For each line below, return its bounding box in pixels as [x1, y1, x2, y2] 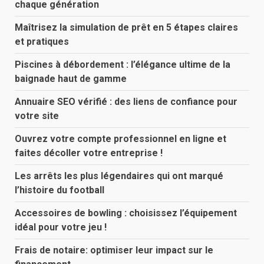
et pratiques [15, 36, 69, 48]
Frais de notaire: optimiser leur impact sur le [15, 245, 213, 256]
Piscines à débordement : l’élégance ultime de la [15, 59, 230, 71]
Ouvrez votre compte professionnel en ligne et [15, 133, 226, 145]
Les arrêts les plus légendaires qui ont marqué [15, 170, 223, 182]
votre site [15, 110, 59, 122]
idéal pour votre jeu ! [15, 222, 107, 233]
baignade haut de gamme [15, 73, 127, 85]
